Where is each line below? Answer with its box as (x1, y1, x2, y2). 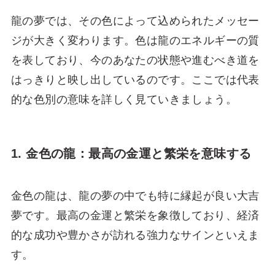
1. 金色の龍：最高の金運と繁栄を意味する (10, 147, 252, 160)
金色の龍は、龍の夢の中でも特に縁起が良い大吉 (10, 190, 260, 203)
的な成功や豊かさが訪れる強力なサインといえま (10, 229, 260, 242)
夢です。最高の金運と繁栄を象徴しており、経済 (10, 209, 260, 222)
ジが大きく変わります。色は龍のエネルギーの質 (10, 34, 260, 47)
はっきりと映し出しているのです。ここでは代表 (10, 73, 260, 86)
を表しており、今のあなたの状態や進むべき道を (10, 53, 260, 66)
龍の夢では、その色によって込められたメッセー (10, 14, 260, 27)
